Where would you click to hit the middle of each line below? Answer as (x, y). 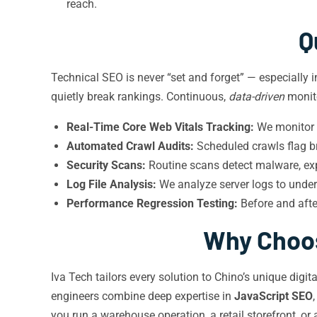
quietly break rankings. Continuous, (140, 97)
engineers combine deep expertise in (143, 296)
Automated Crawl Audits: (130, 146)
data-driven (257, 97)
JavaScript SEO (273, 296)
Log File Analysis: (111, 184)
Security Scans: (106, 165)
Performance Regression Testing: (152, 203)
